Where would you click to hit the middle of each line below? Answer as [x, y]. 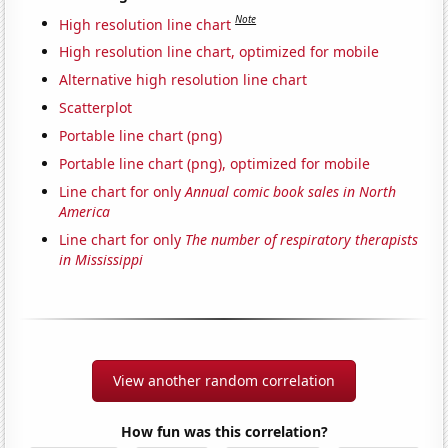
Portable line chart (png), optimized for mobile [215, 164]
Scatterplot [96, 108]
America [85, 212]
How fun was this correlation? [224, 432]
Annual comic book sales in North [291, 192]
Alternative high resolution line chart [183, 80]
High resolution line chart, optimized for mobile [219, 52]
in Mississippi [101, 260]
